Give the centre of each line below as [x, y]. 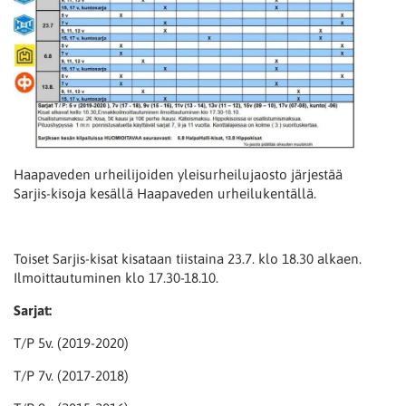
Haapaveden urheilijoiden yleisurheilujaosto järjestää [178, 174]
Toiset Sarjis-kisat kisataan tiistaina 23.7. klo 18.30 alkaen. [188, 258]
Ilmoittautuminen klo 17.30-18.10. [116, 277]
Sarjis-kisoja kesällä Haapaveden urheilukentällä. [165, 193]
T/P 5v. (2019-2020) [71, 343]
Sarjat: [33, 310]
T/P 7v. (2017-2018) [71, 375]
